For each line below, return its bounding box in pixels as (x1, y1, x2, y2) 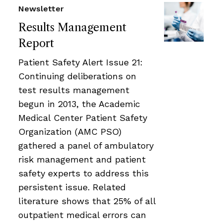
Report (18, 36, 54, 50)
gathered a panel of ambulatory (18, 140, 154, 151)
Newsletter (18, 3, 64, 13)
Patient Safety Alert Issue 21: (18, 56, 143, 67)
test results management (18, 84, 129, 95)
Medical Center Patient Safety (18, 112, 147, 123)
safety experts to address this (18, 167, 149, 178)
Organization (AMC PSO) (18, 126, 121, 137)
